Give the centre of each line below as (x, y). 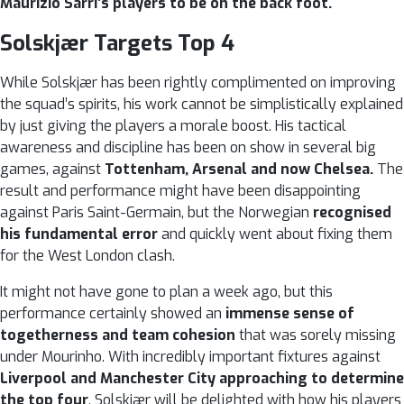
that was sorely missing (316, 335)
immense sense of (288, 313)
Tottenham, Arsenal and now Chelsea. (239, 169)
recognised (352, 212)
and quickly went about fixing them (275, 234)
